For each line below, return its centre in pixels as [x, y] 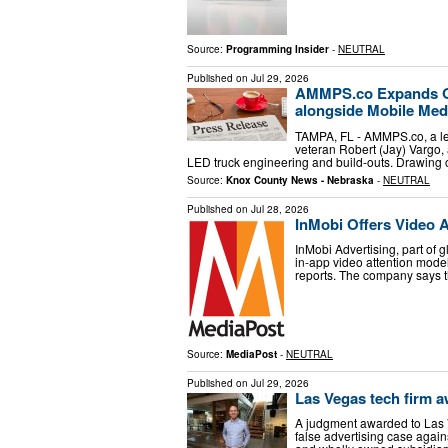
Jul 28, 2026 [280, 208]
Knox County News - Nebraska [300, 179]
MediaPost [251, 353]
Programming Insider [277, 49]
